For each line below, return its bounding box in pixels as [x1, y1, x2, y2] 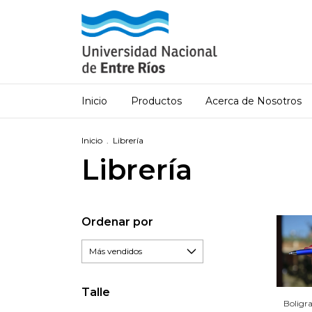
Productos [131, 95, 182, 107]
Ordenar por [81, 215, 153, 228]
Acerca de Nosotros [205, 95, 302, 107]
